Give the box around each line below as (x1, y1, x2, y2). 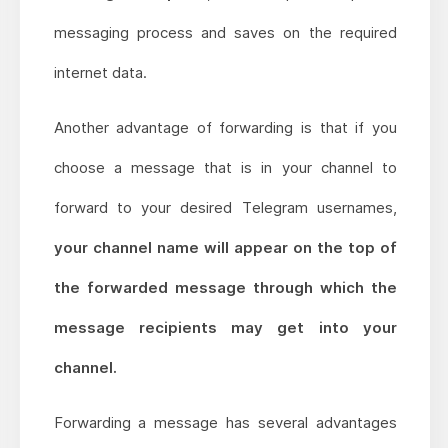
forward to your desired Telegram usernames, (53, 198, 397, 218)
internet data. (53, 63, 147, 83)
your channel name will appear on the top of (53, 238, 397, 258)
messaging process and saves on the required (53, 23, 397, 43)
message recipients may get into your (53, 318, 397, 338)
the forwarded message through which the (53, 278, 397, 298)
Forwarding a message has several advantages (53, 413, 397, 433)
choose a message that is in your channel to (53, 158, 397, 178)
